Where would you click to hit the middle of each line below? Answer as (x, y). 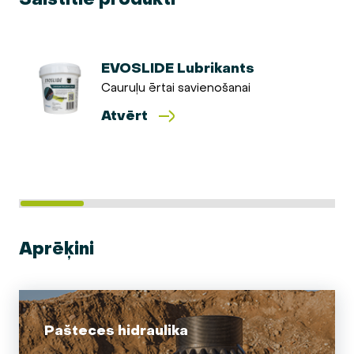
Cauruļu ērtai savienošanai (176, 87)
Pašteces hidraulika (116, 330)
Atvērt (124, 116)
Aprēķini (56, 249)
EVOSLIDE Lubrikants (178, 68)
